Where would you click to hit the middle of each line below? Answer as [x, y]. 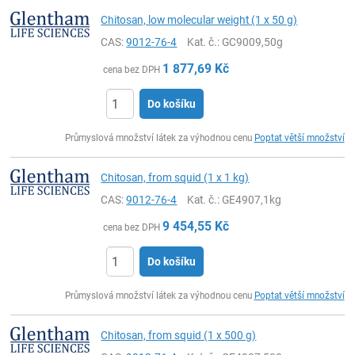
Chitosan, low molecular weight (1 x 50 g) [199, 20]
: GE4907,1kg [250, 200]
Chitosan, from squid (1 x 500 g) [179, 335]
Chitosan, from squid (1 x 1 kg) [175, 177]
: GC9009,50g [250, 42]
